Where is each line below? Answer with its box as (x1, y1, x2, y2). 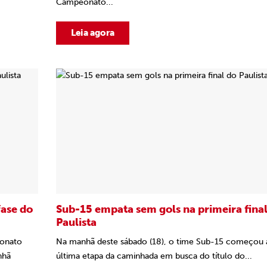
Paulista (56, 216, 97, 229)
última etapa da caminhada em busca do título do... (56, 251, 252, 261)
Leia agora (71, 27, 114, 38)
